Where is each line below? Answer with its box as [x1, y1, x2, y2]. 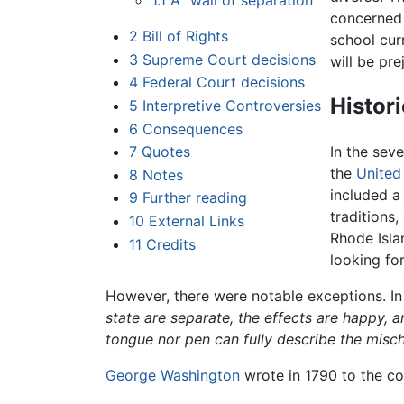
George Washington [106, 366, 240, 385]
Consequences [142, 119, 243, 138]
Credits [145, 234, 196, 253]
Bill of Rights [142, 27, 228, 46]
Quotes [141, 142, 190, 161]
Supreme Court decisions [142, 50, 316, 69]
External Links [148, 212, 244, 231]
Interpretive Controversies [142, 96, 321, 115]
